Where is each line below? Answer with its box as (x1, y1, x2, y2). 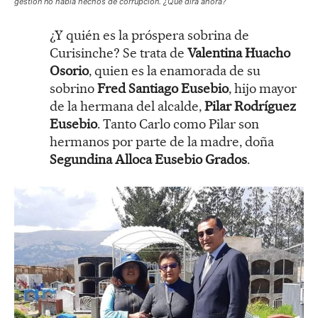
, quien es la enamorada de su (89, 62, 261, 79)
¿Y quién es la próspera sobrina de (50, 26, 249, 43)
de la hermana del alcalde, (50, 97, 202, 114)
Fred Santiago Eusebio (94, 79, 229, 97)
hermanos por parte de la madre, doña (50, 133, 274, 150)
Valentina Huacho (187, 44, 290, 61)
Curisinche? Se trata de (50, 44, 187, 61)
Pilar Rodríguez (202, 97, 296, 114)
